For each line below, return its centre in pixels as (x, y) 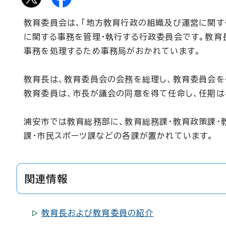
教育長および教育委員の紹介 (98, 213)
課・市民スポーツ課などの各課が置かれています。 (119, 136)
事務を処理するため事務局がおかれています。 (112, 51)
